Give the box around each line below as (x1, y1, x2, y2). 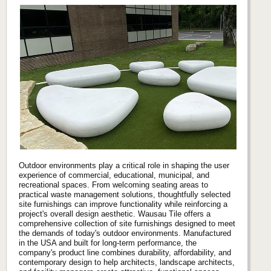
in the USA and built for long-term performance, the (19, 238, 197, 247)
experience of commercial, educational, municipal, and (19, 170, 209, 180)
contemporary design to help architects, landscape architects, (19, 257, 235, 267)
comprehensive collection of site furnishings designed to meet (19, 218, 235, 228)
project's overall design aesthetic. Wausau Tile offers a (19, 209, 211, 218)
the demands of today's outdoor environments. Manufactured (19, 228, 231, 238)
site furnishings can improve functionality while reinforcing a (19, 199, 227, 209)
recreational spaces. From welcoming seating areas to (19, 180, 208, 189)
